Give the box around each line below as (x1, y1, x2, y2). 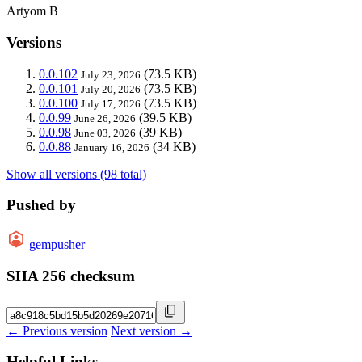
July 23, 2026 (81, 68, 141, 81)
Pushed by (6, 196, 76, 214)
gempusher (29, 238, 85, 252)
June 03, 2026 (74, 126, 136, 139)
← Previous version (6, 323, 107, 338)
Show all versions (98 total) (6, 166, 146, 181)
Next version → (111, 323, 192, 338)
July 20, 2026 (81, 82, 141, 95)
